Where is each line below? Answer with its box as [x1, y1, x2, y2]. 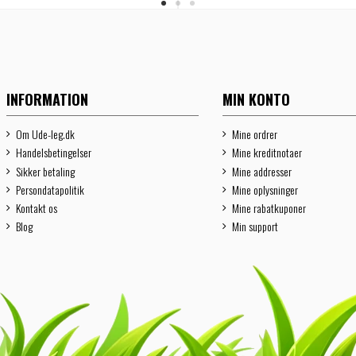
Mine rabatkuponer [231, 199, 306, 216]
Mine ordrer [231, 126, 277, 143]
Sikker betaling [16, 162, 75, 180]
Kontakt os [16, 199, 58, 216]
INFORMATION [6, 88, 89, 110]
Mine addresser [231, 162, 292, 180]
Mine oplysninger [231, 180, 298, 198]
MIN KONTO [222, 88, 290, 110]
